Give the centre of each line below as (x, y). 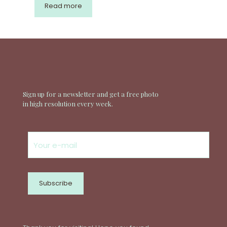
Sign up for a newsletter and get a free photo (91, 94)
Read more (63, 6)
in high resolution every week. (68, 104)
